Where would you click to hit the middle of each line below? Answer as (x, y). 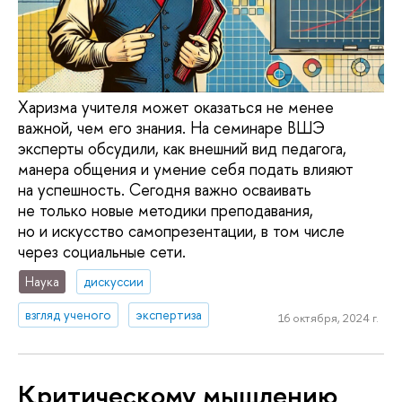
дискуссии (114, 282)
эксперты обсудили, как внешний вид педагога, (182, 148)
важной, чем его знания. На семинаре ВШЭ (171, 127)
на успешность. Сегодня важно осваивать (165, 189)
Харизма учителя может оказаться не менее (176, 107)
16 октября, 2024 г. (328, 317)
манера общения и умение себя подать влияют (186, 169)
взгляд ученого (69, 315)
